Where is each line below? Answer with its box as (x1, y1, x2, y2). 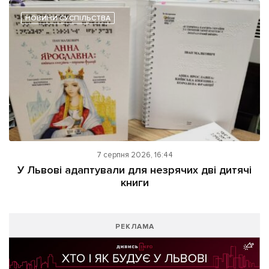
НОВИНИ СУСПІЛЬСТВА (25, 14, 110, 23)
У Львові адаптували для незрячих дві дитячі (17, 163, 252, 177)
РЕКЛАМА (115, 222, 154, 232)
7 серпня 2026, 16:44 (96, 150, 173, 160)
